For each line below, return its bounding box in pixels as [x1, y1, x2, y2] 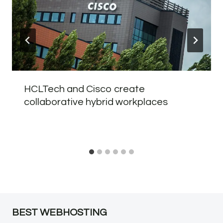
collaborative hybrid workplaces [24, 97, 168, 107]
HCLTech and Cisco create [24, 84, 145, 94]
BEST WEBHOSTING [12, 207, 107, 218]
